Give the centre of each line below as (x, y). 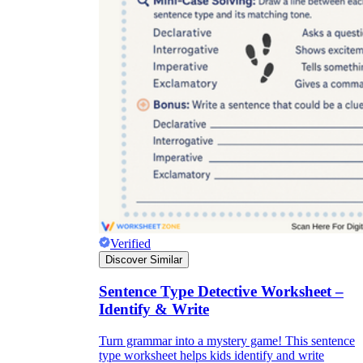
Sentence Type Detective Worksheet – (221, 292)
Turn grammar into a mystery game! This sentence (227, 341)
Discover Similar (144, 259)
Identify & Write (154, 310)
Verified (130, 243)
